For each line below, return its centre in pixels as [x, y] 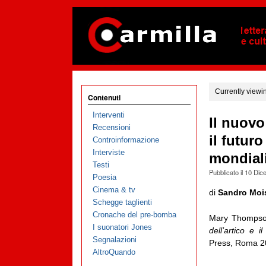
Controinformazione [126, 140]
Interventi [108, 115]
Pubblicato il [227, 172]
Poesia [104, 178]
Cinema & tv [114, 190]
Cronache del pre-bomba [134, 215]
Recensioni [111, 128]
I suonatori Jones [122, 227]
